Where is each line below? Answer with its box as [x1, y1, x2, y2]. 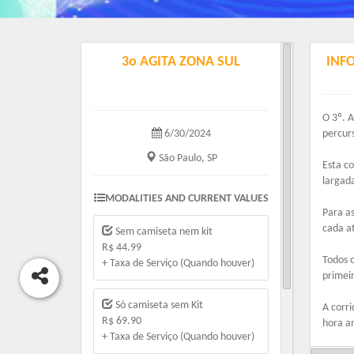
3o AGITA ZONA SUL [122, 55, 240, 70]
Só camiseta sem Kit [113, 299, 203, 312]
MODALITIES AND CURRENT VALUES [104, 193, 269, 205]
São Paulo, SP [156, 153, 217, 165]
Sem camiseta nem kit [113, 226, 213, 239]
